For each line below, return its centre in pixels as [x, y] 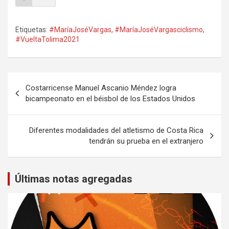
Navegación [41, 80]
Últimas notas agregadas [74, 179]
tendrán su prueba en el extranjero [146, 141]
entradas [33, 113]
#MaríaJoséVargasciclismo [159, 30]
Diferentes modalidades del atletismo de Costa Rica [116, 130]
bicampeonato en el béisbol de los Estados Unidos [110, 99]
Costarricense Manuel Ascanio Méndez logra [101, 88]
